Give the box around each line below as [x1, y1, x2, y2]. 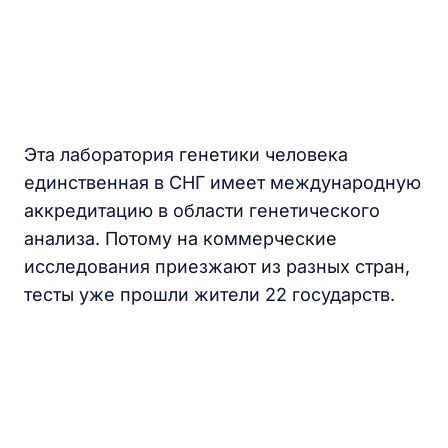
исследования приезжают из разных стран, [24, 256, 410, 277]
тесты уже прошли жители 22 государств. [24, 284, 395, 305]
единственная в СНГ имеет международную [24, 172, 421, 193]
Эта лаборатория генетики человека [24, 144, 348, 165]
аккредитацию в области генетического [24, 200, 380, 221]
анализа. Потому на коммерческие [24, 228, 337, 249]
